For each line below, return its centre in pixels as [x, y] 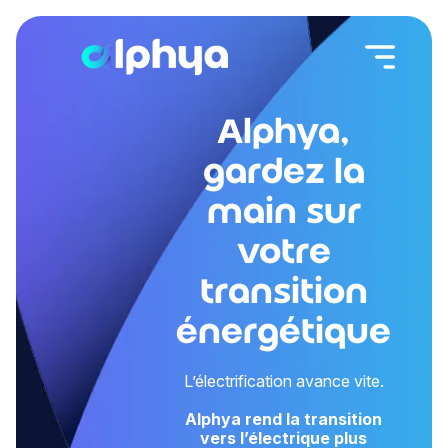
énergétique [283, 331]
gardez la [283, 171]
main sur [283, 211]
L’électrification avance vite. [283, 381]
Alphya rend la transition [283, 419]
